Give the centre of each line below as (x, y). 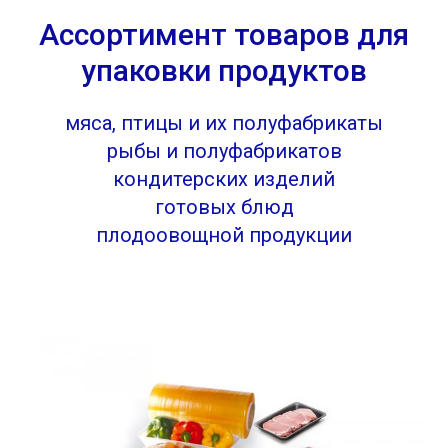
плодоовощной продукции (224, 235)
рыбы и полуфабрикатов (224, 151)
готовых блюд (224, 207)
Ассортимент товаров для (224, 34)
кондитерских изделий (224, 179)
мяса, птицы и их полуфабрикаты (224, 123)
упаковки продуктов (224, 70)
